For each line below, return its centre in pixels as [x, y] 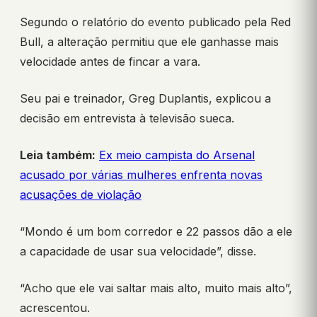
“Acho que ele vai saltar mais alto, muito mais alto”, [156, 288]
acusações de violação [81, 194]
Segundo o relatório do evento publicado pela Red [155, 22]
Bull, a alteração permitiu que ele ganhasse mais [149, 41]
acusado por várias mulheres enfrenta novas [141, 174]
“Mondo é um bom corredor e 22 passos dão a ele [156, 231]
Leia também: [58, 155]
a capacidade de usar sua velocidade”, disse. [138, 251]
